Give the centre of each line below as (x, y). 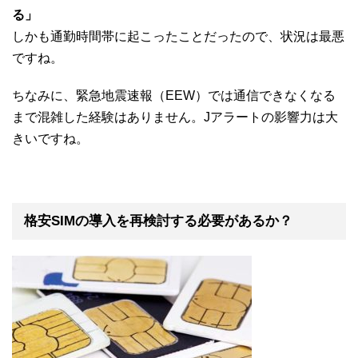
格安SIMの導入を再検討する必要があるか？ (158, 221)
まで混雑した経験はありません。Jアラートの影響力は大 (175, 117)
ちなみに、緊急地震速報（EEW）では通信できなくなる (174, 95)
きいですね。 (50, 138)
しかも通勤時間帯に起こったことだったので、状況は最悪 (178, 36)
